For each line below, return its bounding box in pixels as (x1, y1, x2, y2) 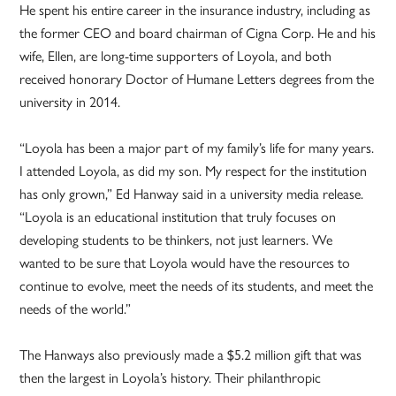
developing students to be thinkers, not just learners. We (19, 228, 333, 249)
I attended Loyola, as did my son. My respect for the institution (19, 159, 368, 180)
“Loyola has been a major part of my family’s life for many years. (19, 136, 375, 157)
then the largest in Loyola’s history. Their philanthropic (19, 366, 322, 387)
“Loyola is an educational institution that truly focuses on (19, 205, 337, 226)
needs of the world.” (19, 297, 132, 318)
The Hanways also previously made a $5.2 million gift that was (19, 343, 362, 364)
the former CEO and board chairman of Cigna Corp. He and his (19, 21, 377, 42)
